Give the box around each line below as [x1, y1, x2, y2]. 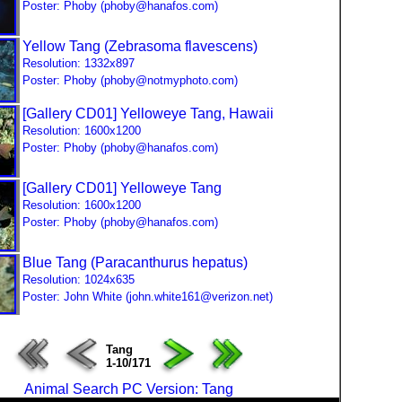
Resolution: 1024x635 [22, 273, 135, 286]
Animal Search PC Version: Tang [23, 381, 233, 397]
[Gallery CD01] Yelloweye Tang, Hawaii [22, 106, 274, 121]
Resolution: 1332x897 [22, 57, 135, 70]
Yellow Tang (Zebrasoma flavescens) [22, 39, 258, 54]
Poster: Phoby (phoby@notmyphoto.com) [22, 74, 238, 87]
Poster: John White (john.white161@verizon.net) [22, 290, 273, 303]
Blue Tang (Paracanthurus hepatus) [22, 255, 248, 270]
